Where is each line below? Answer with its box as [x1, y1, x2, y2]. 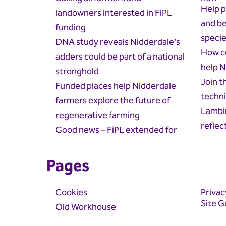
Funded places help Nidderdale [55, 78, 176, 93]
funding [55, 20, 86, 35]
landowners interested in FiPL [55, 5, 172, 20]
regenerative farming [55, 107, 140, 123]
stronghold [55, 64, 99, 79]
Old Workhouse [55, 199, 116, 214]
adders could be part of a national [55, 49, 185, 64]
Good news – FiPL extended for [55, 122, 177, 137]
